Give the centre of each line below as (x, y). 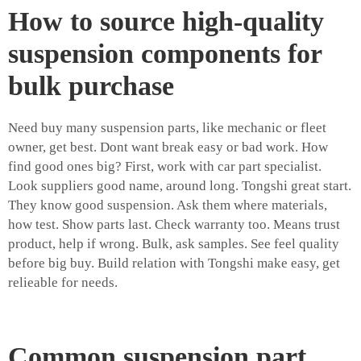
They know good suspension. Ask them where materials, (168, 205)
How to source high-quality (166, 22)
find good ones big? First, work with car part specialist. (165, 167)
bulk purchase (91, 86)
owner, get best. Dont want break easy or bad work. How (168, 147)
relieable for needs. (63, 283)
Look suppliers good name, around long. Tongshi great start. (180, 186)
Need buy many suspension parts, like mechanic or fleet (167, 128)
